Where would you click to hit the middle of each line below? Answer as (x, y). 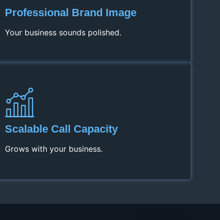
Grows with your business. (54, 149)
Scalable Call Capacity (61, 129)
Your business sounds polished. (63, 33)
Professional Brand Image (71, 13)
